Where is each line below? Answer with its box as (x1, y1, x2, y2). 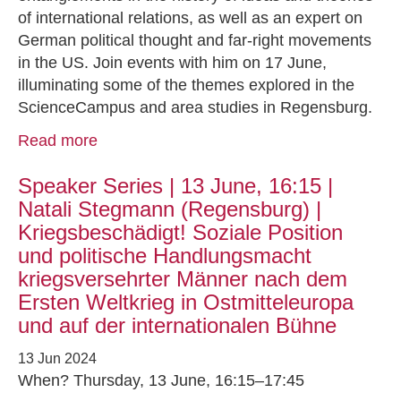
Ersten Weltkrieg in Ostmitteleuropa (18, 290, 354, 314)
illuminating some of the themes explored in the (18, 76, 354, 94)
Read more (18, 132, 98, 149)
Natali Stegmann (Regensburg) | (18, 197, 321, 221)
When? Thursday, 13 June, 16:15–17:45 (18, 371, 304, 389)
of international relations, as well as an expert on (18, 9, 363, 27)
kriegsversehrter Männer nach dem (18, 267, 347, 291)
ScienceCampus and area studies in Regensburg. (18, 98, 372, 116)
